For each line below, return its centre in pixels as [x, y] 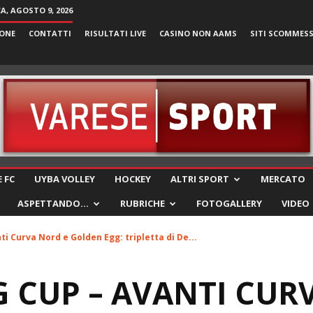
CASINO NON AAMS [198, 33]
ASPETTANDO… [53, 203]
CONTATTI [50, 33]
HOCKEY [133, 179]
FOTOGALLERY [229, 203]
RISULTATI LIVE [115, 33]
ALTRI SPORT [200, 179]
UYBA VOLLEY [65, 179]
